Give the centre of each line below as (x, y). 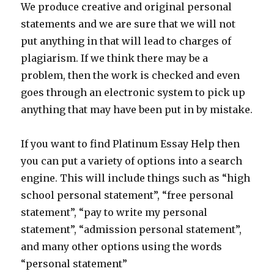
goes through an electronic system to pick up (133, 92)
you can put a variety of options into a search (132, 161)
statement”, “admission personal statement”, (131, 229)
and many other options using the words (122, 246)
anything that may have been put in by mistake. (137, 109)
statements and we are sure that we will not (128, 24)
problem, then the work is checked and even (131, 75)
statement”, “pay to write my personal (114, 212)
